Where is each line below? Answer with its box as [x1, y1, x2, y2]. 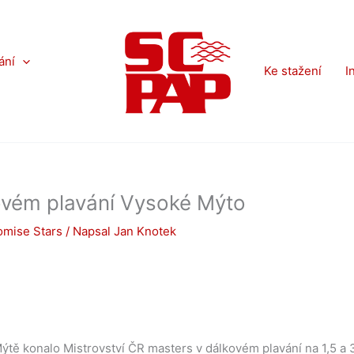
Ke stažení [264, 63, 322, 78]
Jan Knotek [114, 224, 176, 239]
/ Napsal [62, 224, 114, 239]
